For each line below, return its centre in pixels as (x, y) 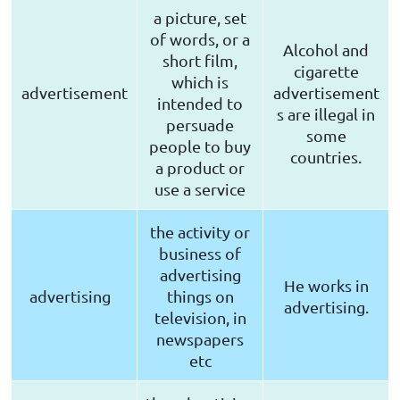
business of (200, 254)
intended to (200, 104)
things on (200, 296)
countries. (326, 157)
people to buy (200, 146)
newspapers (200, 339)
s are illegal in (326, 114)
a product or (200, 168)
